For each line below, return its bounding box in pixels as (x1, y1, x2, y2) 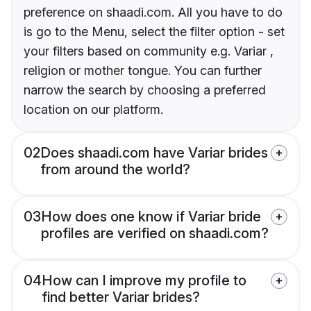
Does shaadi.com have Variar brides (40, 144, 268, 161)
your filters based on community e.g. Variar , (24, 43, 274, 58)
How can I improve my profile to (42, 271, 246, 289)
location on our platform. (24, 101, 163, 117)
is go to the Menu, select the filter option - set (24, 24, 285, 39)
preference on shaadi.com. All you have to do (24, 4, 283, 19)
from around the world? (40, 160, 190, 178)
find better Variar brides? (42, 288, 200, 305)
